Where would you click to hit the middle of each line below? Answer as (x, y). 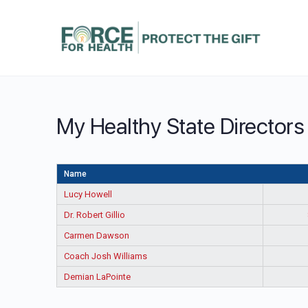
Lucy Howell (88, 194)
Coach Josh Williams (106, 256)
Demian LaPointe (97, 277)
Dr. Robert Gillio (95, 215)
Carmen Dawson (97, 235)
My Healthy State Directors (180, 126)
